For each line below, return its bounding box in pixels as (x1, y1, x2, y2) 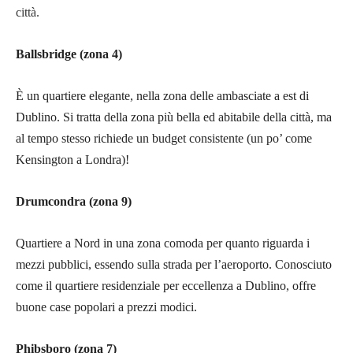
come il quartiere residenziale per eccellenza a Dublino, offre (16, 279, 316, 293)
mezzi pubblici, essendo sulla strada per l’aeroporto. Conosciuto (16, 258, 332, 272)
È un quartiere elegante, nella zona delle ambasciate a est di (16, 89, 309, 103)
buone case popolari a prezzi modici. (16, 300, 197, 314)
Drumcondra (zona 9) (16, 195, 132, 209)
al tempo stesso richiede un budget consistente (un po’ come (16, 132, 312, 146)
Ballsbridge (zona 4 (16, 47, 118, 61)
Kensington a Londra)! (16, 153, 129, 167)
